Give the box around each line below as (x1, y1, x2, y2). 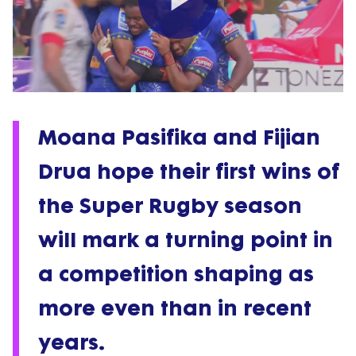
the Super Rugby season (38, 193, 302, 219)
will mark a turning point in (38, 227, 333, 253)
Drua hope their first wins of (38, 159, 339, 185)
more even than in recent (38, 296, 311, 322)
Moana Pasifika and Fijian (38, 125, 320, 151)
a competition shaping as (38, 261, 314, 288)
